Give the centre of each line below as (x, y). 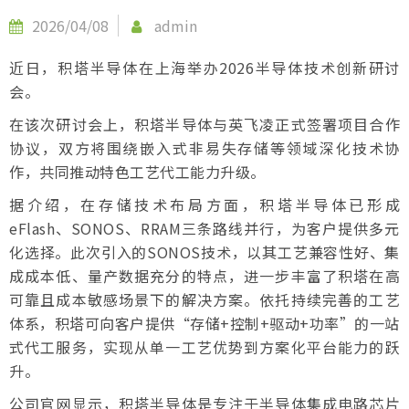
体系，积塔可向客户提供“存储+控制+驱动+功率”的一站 (204, 323)
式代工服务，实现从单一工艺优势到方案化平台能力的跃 (204, 347)
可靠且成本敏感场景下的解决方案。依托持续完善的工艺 (204, 299)
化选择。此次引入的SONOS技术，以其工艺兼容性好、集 (204, 252)
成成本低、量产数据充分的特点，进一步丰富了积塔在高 (204, 276)
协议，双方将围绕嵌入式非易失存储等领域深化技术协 (204, 148)
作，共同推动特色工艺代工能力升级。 (137, 172)
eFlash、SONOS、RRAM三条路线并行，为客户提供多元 (204, 228)
